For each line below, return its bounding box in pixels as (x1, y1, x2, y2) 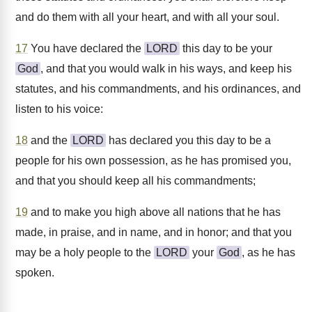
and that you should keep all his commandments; (15, 175, 256, 187)
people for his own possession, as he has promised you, (15, 155, 291, 166)
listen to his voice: (15, 103, 103, 115)
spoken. (15, 267, 54, 279)
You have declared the (28, 42, 144, 54)
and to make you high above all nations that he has (28, 206, 281, 218)
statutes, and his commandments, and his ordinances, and (15, 83, 301, 95)
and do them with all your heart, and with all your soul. (15, 11, 279, 23)
